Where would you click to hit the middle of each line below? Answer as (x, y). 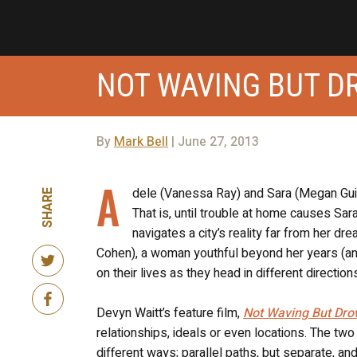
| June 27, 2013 (213, 141)
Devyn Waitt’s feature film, (169, 313)
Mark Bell (141, 141)
